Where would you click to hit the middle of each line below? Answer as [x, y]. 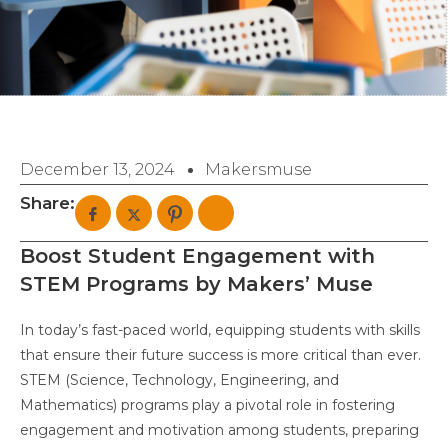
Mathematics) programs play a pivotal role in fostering [207, 405]
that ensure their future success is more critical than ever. [220, 355]
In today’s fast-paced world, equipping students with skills [220, 330]
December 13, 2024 [97, 170]
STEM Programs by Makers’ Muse [196, 284]
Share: [47, 203]
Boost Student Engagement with [197, 256]
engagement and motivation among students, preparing [219, 430]
